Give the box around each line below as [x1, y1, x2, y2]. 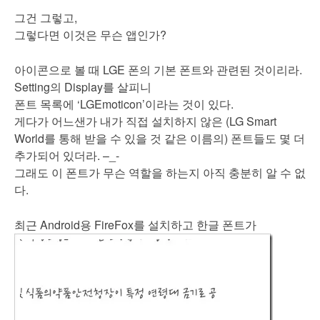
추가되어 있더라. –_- [14, 146, 119, 164]
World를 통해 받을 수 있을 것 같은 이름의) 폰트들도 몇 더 [14, 129, 305, 146]
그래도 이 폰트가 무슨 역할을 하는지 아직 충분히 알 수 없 [14, 164, 306, 181]
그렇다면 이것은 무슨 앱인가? [14, 26, 166, 43]
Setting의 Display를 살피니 [14, 78, 151, 95]
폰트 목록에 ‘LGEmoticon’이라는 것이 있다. [14, 95, 234, 112]
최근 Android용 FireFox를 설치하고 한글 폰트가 [14, 216, 256, 233]
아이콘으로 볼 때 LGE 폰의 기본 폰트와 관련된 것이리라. [14, 61, 302, 78]
